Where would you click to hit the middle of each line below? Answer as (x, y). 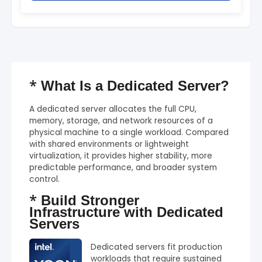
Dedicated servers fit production (156, 247)
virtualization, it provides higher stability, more (121, 156)
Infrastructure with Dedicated (126, 212)
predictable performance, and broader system (123, 167)
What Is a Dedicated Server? (133, 85)
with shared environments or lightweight (109, 144)
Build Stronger (88, 200)
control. (44, 179)
